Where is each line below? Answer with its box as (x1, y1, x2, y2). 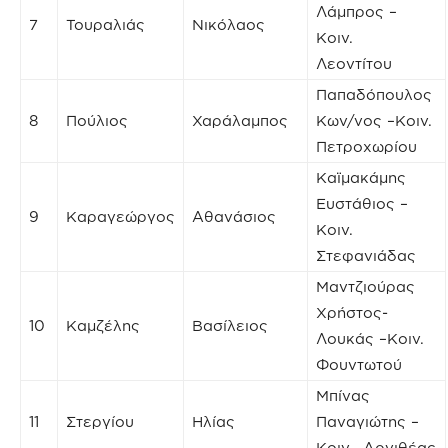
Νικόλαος (192, 15, 265, 33)
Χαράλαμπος (192, 111, 288, 129)
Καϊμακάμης (316, 168, 406, 186)
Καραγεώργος (66, 207, 175, 225)
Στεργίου (66, 412, 134, 430)
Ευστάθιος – (316, 194, 408, 212)
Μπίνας (316, 386, 370, 404)
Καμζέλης (66, 316, 140, 334)
